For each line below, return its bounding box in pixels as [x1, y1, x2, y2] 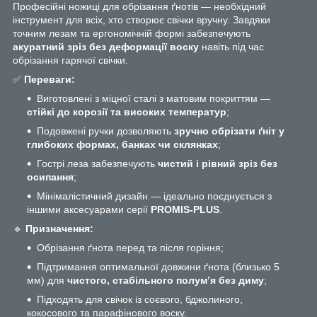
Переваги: [24, 73, 75, 85]
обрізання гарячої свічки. [13, 54, 128, 66]
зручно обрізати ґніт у [174, 125, 284, 137]
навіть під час [199, 40, 264, 52]
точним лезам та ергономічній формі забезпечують [13, 27, 250, 39]
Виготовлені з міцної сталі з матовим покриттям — [37, 92, 270, 104]
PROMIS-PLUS [151, 203, 219, 215]
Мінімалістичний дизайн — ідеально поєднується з [37, 190, 272, 202]
